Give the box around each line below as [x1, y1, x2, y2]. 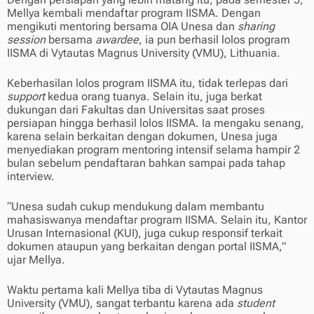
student [237, 296, 275, 310]
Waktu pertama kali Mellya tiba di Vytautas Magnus [7, 283, 263, 297]
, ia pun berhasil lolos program [139, 33, 290, 47]
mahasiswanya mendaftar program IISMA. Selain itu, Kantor [7, 213, 307, 227]
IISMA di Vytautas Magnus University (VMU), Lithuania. [7, 46, 280, 60]
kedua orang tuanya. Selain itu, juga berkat [45, 90, 262, 104]
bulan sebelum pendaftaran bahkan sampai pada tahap [7, 156, 285, 170]
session [7, 33, 46, 47]
